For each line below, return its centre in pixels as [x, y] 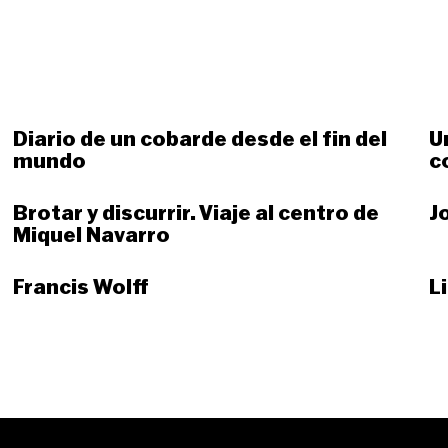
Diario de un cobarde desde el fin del [199, 139]
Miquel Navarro [91, 235]
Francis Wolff [80, 287]
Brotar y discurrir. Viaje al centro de [195, 213]
